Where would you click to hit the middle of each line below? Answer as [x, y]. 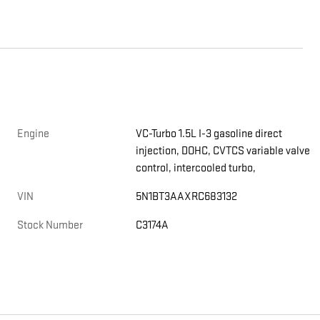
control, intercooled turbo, [196, 169]
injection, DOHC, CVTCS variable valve [223, 151]
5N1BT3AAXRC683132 [187, 197]
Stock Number [50, 226]
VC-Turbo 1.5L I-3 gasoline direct [210, 134]
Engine [33, 134]
